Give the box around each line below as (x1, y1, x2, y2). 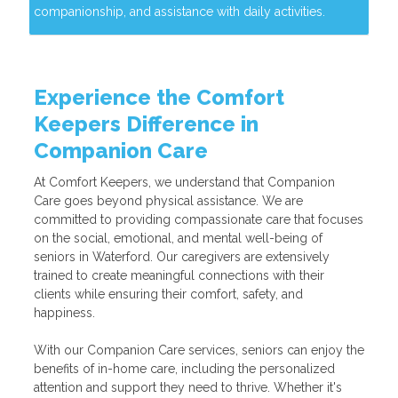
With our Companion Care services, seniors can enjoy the (33, 343, 364, 357)
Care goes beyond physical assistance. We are (33, 194, 303, 208)
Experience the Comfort (33, 84, 284, 110)
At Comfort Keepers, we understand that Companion (33, 175, 335, 189)
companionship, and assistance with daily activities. (33, 4, 325, 19)
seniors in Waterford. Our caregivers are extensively (33, 250, 330, 264)
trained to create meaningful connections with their (33, 268, 324, 283)
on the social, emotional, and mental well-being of (33, 231, 322, 245)
